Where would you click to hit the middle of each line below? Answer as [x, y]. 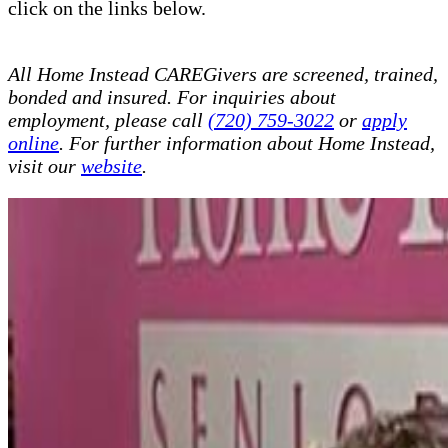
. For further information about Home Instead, [247, 142]
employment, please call [108, 119]
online [33, 142]
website [111, 165]
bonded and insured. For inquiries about [172, 96]
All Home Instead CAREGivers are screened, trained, [223, 73]
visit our [44, 165]
